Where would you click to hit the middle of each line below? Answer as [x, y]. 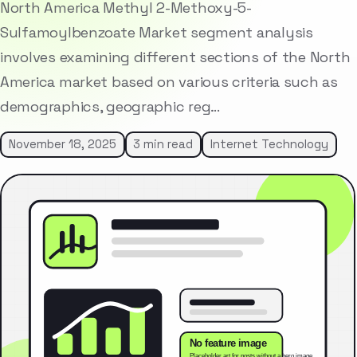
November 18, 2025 [62, 145]
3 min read [163, 145]
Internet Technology [269, 145]
